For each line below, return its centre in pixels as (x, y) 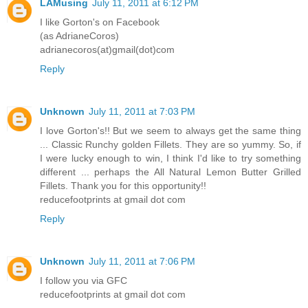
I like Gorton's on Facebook (100, 22)
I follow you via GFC (84, 280)
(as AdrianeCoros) (79, 36)
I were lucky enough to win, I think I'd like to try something (170, 158)
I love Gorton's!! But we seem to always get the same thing (170, 130)
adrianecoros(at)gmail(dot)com (107, 49)
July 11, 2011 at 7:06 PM (142, 261)
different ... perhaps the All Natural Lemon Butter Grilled (170, 172)
